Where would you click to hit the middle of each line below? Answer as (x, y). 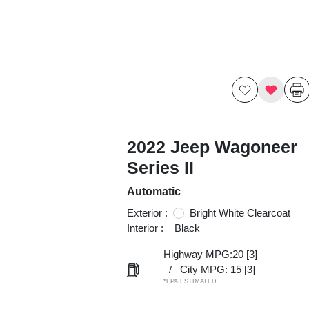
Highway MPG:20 (203, 254)
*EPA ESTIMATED (190, 281)
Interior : (145, 228)
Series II (160, 168)
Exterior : (147, 213)
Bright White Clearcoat (240, 213)
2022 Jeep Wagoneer (212, 147)
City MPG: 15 (210, 269)
